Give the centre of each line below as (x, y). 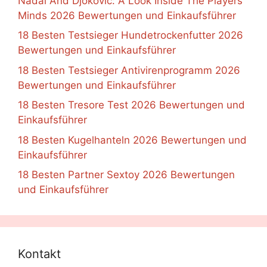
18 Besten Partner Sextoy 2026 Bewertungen (126, 175)
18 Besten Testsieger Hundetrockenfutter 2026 (131, 35)
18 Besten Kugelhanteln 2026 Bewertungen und (132, 140)
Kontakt (39, 254)
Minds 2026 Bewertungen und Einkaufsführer (127, 15)
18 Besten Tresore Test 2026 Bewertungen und (131, 105)
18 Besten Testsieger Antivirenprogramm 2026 (129, 70)
